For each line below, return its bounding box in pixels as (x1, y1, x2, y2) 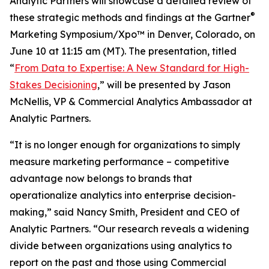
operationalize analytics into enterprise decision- (10, 189, 236, 201)
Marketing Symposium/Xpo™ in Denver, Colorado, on (10, 28, 255, 40)
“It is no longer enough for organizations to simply (10, 139, 240, 151)
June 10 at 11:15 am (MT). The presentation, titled (10, 45, 237, 57)
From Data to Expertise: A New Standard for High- (14, 62, 249, 74)
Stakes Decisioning (10, 79, 97, 91)
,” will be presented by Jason (97, 79, 231, 91)
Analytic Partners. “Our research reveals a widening (10, 223, 249, 235)
